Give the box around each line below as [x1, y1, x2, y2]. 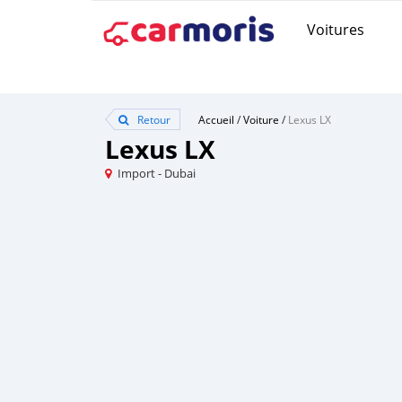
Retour [135, 112, 170, 127]
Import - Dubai [118, 165, 196, 181]
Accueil [198, 112, 234, 127]
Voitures [307, 19, 364, 39]
